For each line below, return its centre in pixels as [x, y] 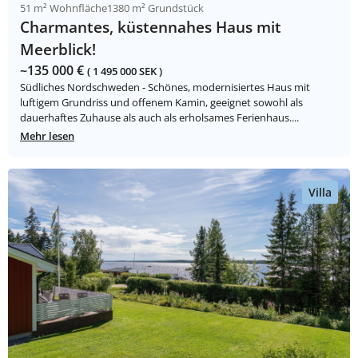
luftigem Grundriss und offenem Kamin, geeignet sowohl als [161, 103]
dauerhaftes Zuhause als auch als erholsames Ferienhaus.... [159, 118]
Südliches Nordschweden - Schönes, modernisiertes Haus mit [165, 88]
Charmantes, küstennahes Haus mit [151, 27]
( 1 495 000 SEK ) [125, 72]
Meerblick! [58, 50]
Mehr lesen [47, 136]
